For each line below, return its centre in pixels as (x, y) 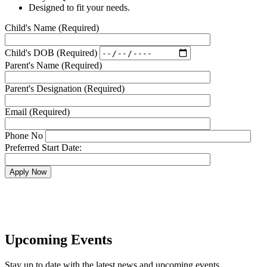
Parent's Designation (44, 89)
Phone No (24, 136)
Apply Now (28, 172)
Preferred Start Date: (43, 148)
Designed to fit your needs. (79, 8)
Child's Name (32, 28)
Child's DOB (31, 52)
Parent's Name (33, 66)
